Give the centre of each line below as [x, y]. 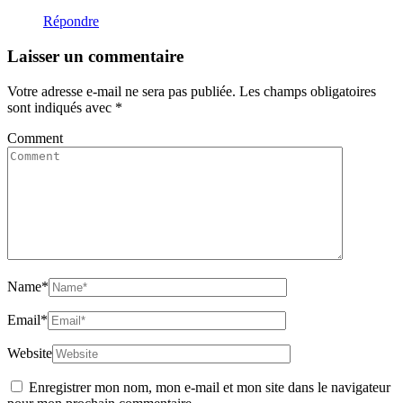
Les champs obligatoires [308, 91]
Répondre [71, 22]
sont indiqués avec [61, 107]
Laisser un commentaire [95, 56]
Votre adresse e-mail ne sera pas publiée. [121, 91]
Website [30, 353]
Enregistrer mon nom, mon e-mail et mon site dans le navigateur [210, 387]
